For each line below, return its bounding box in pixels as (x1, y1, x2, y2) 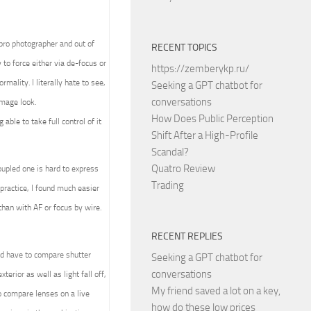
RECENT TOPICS (151, 42, 217, 53)
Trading (151, 179, 184, 192)
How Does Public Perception (151, 112, 274, 125)
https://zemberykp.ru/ (151, 62, 249, 75)
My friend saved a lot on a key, (151, 285, 280, 297)
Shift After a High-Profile (151, 129, 258, 142)
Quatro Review (151, 162, 215, 175)
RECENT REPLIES (151, 230, 223, 242)
